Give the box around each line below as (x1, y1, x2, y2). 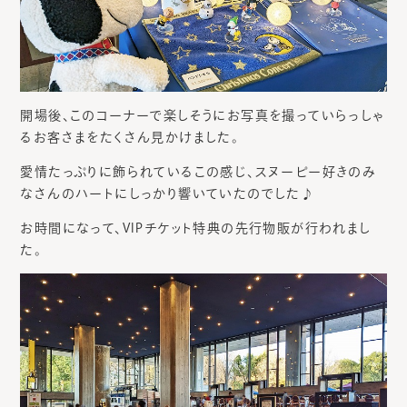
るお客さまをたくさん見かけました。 (20, 131, 240, 144)
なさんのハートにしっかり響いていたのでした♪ (20, 187, 315, 201)
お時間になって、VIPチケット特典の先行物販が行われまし (20, 222, 372, 235)
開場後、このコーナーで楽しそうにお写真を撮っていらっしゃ (20, 109, 385, 123)
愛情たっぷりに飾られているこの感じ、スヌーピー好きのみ (20, 165, 377, 179)
